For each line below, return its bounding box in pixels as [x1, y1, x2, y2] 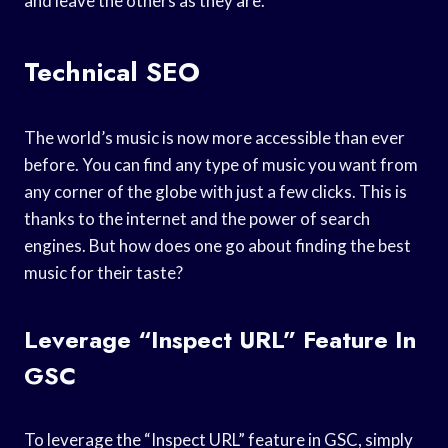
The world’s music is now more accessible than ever [24, 126, 405, 148]
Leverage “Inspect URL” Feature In [24, 321, 416, 357]
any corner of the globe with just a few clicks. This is [24, 180, 407, 202]
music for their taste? [24, 261, 183, 283]
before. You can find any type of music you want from [24, 153, 418, 175]
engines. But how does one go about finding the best [24, 234, 411, 256]
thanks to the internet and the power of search [24, 207, 370, 229]
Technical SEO [24, 52, 200, 91]
